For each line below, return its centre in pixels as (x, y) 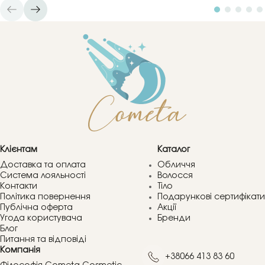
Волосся (175, 175)
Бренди (174, 218)
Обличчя (176, 165)
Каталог (174, 149)
